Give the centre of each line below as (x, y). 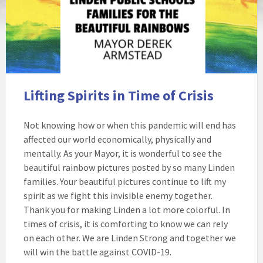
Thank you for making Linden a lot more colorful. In (127, 210)
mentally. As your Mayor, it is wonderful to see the (123, 153)
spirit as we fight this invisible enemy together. (118, 195)
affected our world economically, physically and (117, 139)
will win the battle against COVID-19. (97, 252)
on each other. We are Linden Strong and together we (130, 238)
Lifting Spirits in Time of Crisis (119, 95)
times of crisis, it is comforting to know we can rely (126, 224)
